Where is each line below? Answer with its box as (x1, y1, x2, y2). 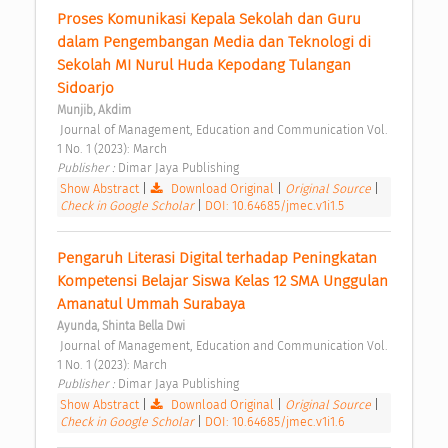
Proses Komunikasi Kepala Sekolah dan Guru (57, 10, 361, 29)
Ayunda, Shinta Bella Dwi (57, 319, 185, 334)
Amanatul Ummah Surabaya (57, 295, 249, 314)
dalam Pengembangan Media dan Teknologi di (57, 33, 371, 52)
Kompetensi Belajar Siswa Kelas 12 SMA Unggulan (57, 272, 388, 291)
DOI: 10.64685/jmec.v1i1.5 (205, 198, 344, 214)
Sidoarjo (57, 79, 118, 98)
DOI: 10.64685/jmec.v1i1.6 (205, 414, 345, 430)
